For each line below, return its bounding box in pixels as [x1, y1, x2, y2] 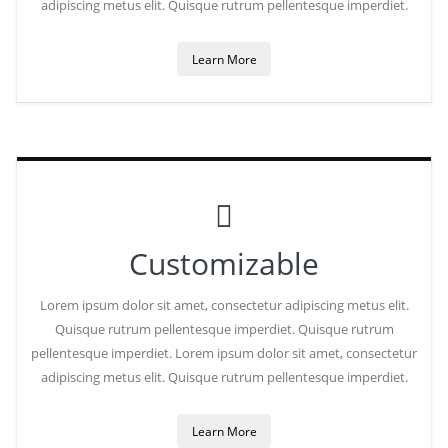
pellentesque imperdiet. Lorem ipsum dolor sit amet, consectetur [31, 343, 417, 362]
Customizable [129, 242, 319, 284]
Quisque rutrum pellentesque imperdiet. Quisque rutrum [54, 319, 394, 338]
